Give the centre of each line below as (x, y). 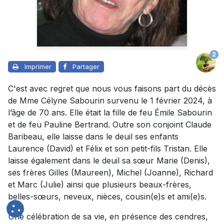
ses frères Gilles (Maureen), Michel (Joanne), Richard (110, 173)
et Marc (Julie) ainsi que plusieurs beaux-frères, (100, 185)
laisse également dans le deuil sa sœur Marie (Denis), (109, 161)
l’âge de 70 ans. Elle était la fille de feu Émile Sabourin (110, 113)
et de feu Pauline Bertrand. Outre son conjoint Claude (110, 125)
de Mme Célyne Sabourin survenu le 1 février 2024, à (110, 101)
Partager (86, 67)
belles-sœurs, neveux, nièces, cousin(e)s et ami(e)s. (107, 197)
